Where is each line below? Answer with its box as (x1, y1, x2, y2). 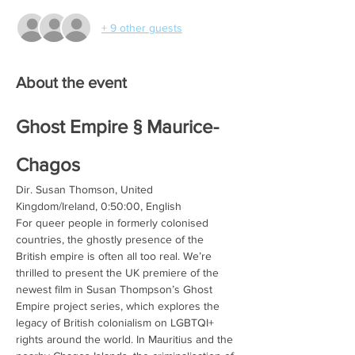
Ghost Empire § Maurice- (16, 116, 219, 137)
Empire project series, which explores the (16, 300, 223, 312)
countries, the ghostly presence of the (16, 233, 207, 246)
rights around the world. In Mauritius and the (16, 333, 236, 345)
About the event (16, 74, 127, 91)
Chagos (16, 154, 80, 175)
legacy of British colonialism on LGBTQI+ (16, 316, 217, 329)
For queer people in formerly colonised (16, 216, 212, 229)
